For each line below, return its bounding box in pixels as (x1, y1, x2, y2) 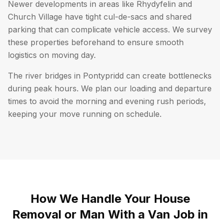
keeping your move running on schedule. (8, 109, 162, 119)
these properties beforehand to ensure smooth (8, 37, 184, 47)
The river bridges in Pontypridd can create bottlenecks (8, 71, 212, 81)
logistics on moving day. (8, 50, 96, 60)
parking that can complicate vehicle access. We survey (8, 25, 212, 34)
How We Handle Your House (30, 192, 190, 206)
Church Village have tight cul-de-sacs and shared (8, 12, 192, 22)
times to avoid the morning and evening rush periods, (8, 96, 206, 106)
